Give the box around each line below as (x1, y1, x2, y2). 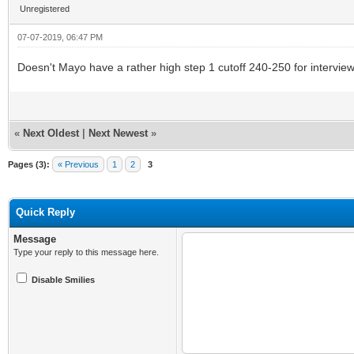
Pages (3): (8, 159, 50, 169)
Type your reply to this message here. (13, 247, 159, 257)
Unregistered (20, 3, 70, 13)
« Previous (58, 159, 99, 169)
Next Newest (88, 126, 148, 139)
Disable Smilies (32, 274, 95, 284)
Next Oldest (23, 126, 79, 139)
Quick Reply (16, 205, 75, 218)
